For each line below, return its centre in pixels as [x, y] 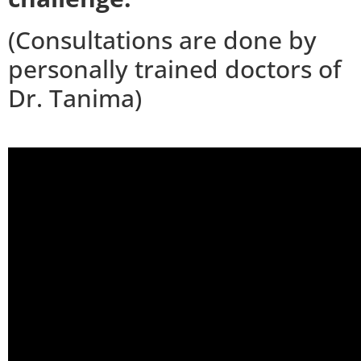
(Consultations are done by [162, 39]
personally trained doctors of [174, 68]
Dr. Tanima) [75, 98]
